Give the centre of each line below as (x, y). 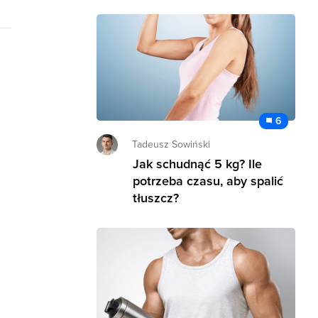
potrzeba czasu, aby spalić (208, 181)
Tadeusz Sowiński (171, 144)
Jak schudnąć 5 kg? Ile (197, 164)
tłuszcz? (156, 198)
